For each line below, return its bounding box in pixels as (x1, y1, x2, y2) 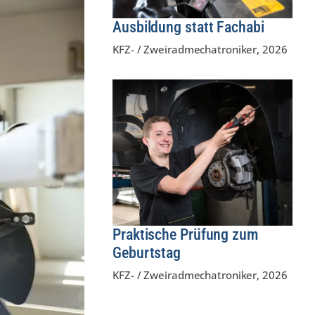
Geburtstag (112, 243, 181, 262)
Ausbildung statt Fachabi (112, 18, 264, 36)
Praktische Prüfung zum (112, 225, 258, 243)
